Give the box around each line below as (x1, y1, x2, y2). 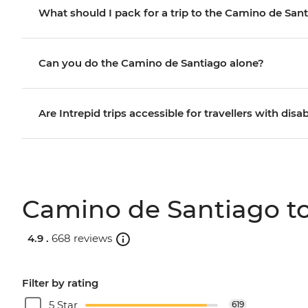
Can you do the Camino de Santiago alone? (38, 56, 264, 69)
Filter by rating (22, 276, 98, 289)
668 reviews (52, 232, 112, 245)
